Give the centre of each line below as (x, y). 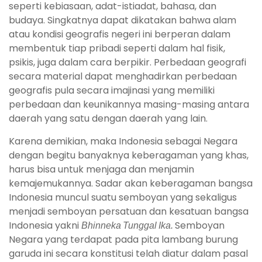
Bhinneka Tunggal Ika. (128, 226)
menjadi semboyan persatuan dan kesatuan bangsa (129, 212)
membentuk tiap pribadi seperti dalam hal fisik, (117, 49)
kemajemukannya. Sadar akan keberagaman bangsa (131, 184)
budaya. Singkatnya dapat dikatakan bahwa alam (123, 20)
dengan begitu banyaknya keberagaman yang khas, (129, 156)
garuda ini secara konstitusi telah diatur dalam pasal (128, 254)
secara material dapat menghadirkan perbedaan (123, 77)
